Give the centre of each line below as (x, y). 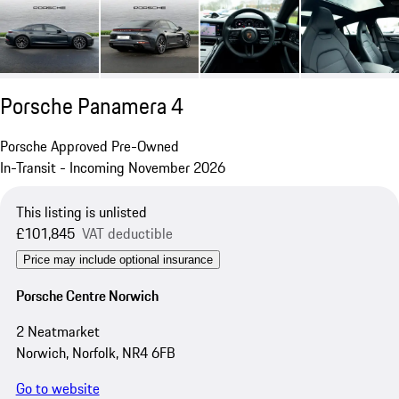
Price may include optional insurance (118, 260)
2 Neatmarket (57, 331)
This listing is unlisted (81, 212)
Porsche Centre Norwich (87, 295)
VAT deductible (127, 234)
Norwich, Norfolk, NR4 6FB (95, 352)
